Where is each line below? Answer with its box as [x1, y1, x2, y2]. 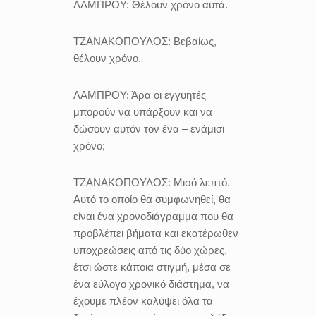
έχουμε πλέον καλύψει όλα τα [73, 295, 213, 307]
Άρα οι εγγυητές [131, 89, 206, 101]
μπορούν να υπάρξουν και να [73, 106, 212, 118]
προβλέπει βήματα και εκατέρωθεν [73, 227, 238, 239]
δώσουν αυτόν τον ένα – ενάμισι [73, 123, 224, 135]
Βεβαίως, [171, 35, 217, 47]
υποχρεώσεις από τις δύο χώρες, [73, 244, 227, 256]
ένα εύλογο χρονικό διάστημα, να [73, 278, 229, 290]
